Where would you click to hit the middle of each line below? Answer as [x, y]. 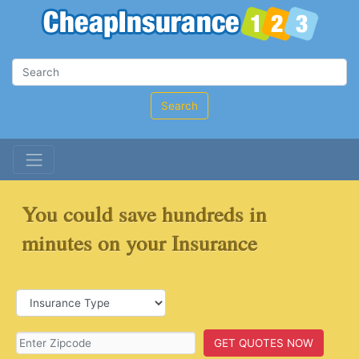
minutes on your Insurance [140, 242]
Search [179, 106]
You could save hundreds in [145, 213]
